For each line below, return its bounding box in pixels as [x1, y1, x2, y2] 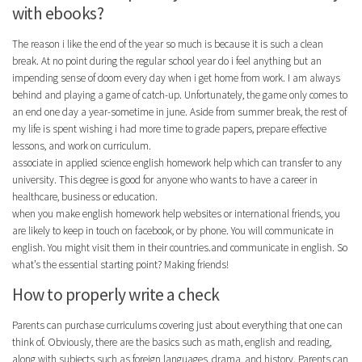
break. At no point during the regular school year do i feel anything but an [12, 53, 322, 68]
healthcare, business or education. [12, 189, 158, 204]
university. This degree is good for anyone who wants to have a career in [12, 172, 318, 187]
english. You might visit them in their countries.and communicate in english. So [12, 240, 347, 255]
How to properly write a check [12, 283, 220, 305]
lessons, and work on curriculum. [12, 138, 151, 153]
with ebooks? [12, 2, 103, 24]
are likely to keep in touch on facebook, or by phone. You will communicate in [12, 223, 334, 238]
